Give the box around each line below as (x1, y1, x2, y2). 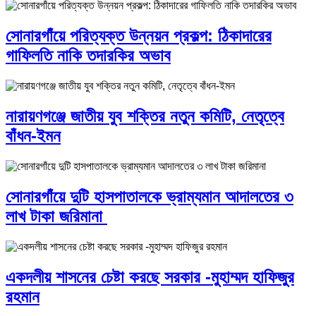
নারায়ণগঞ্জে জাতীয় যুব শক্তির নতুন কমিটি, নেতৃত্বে (6, 107, 284, 126)
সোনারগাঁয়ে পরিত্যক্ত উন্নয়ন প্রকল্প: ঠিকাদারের (6, 26, 272, 46)
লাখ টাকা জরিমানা (6, 206, 107, 226)
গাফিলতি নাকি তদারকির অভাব (6, 46, 171, 66)
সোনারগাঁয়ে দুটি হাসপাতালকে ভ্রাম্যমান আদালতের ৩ (6, 186, 293, 206)
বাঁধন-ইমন (6, 126, 61, 146)
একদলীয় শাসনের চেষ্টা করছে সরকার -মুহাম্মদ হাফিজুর (6, 267, 294, 286)
